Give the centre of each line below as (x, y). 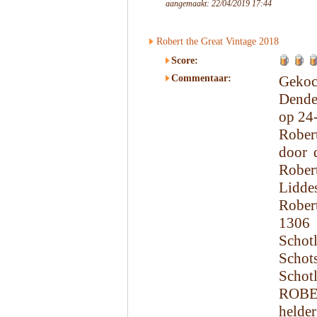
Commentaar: (201, 78)
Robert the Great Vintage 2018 (218, 41)
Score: (185, 60)
